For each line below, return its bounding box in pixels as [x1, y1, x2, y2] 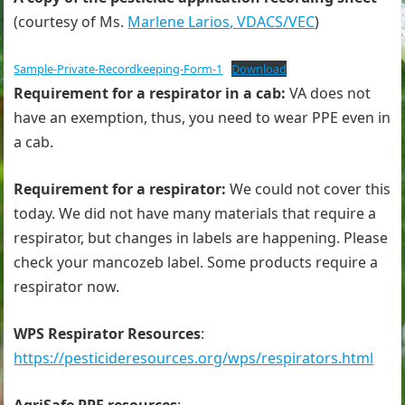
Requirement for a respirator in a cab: [14, 83, 290, 103]
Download [231, 61, 287, 77]
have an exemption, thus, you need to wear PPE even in [14, 108, 391, 127]
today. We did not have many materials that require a [14, 203, 377, 223]
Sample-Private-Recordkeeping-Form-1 [14, 61, 223, 77]
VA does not [289, 83, 372, 103]
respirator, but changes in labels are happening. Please [14, 228, 389, 248]
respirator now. [14, 277, 120, 297]
